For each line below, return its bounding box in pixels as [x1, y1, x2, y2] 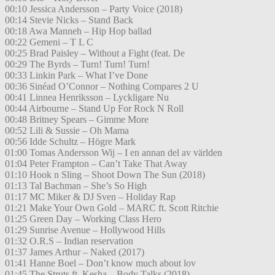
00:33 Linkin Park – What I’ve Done [5, 70, 148, 81]
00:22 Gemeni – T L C [5, 37, 93, 48]
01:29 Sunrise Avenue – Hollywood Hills [5, 225, 165, 236]
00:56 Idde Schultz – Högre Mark [5, 136, 136, 147]
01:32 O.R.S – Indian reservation [5, 236, 133, 247]
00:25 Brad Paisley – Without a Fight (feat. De [5, 48, 185, 59]
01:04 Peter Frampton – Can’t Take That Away [5, 158, 187, 169]
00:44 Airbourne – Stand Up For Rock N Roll [5, 103, 184, 114]
